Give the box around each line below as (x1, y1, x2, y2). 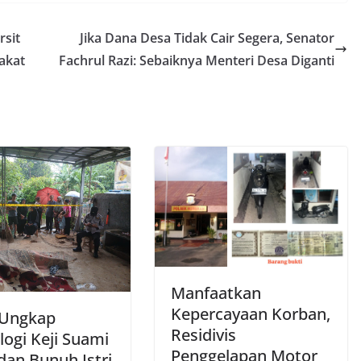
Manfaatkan (171, 282, 261, 305)
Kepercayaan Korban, (171, 303, 330, 326)
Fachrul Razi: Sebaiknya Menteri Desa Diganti (59, 52, 334, 70)
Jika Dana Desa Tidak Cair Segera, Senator (80, 29, 334, 48)
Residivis (171, 324, 236, 346)
